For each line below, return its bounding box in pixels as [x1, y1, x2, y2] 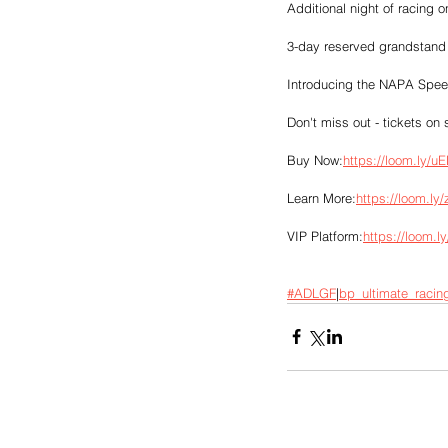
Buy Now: [287, 151, 343, 168]
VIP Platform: [287, 227, 363, 244]
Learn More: [287, 189, 356, 206]
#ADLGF [287, 284, 336, 301]
